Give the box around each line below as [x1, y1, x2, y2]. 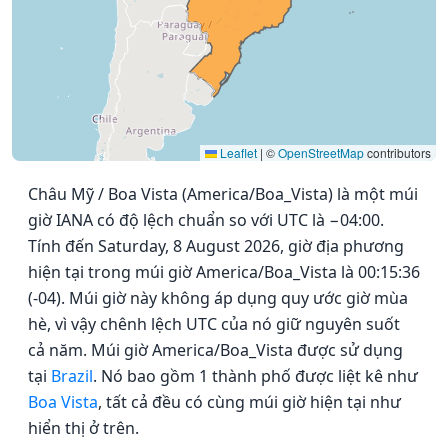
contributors [364, 144, 431, 162]
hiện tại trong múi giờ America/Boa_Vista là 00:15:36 [28, 261, 420, 284]
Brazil [51, 365, 93, 388]
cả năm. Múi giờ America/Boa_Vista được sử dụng [28, 339, 403, 362]
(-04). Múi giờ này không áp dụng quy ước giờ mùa [28, 287, 408, 310]
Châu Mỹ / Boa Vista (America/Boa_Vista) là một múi [28, 183, 418, 206]
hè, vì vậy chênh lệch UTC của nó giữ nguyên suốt [28, 313, 400, 336]
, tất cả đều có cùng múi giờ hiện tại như [98, 391, 401, 414]
